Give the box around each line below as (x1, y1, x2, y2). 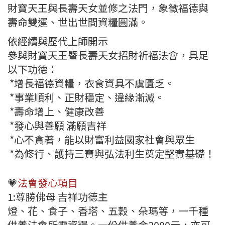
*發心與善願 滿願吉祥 (8, 118, 106, 133)
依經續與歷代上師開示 (8, 34, 108, 49)
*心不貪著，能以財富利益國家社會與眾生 (8, 132, 195, 147)
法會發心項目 (18, 175, 78, 190)
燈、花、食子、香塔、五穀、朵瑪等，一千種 (8, 203, 208, 218)
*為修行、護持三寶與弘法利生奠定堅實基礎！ (8, 146, 215, 161)
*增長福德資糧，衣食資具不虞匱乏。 (8, 76, 175, 91)
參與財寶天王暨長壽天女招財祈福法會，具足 (8, 48, 208, 63)
